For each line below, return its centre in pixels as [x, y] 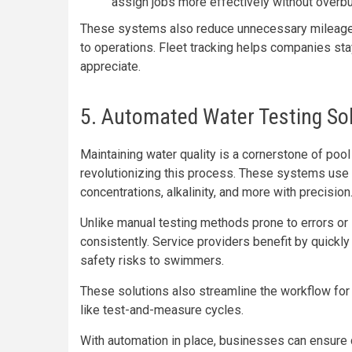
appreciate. [110, 66]
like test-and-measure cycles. [162, 310]
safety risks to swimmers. [152, 260]
